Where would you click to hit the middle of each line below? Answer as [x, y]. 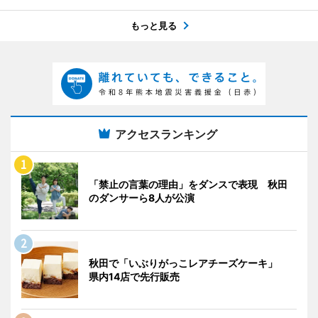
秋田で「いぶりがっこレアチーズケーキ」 [188, 263]
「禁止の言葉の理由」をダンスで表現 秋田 [188, 184]
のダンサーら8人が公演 [142, 197]
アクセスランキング [166, 134]
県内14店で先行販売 [134, 276]
